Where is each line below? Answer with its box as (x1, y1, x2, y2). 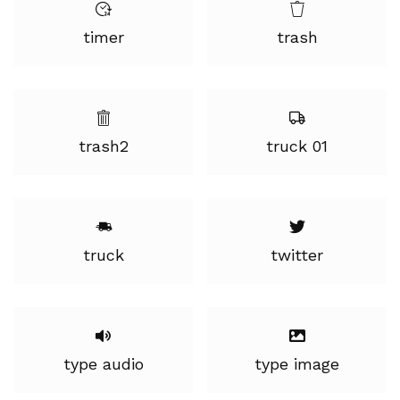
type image (254, 354, 339, 373)
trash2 (78, 137, 129, 155)
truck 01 (266, 137, 328, 155)
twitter (271, 246, 323, 264)
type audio (62, 354, 144, 373)
